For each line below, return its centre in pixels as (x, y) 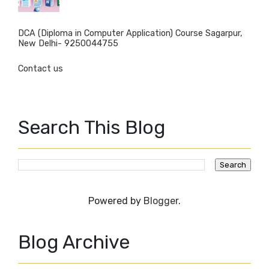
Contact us (41, 69)
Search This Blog (92, 128)
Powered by (116, 201)
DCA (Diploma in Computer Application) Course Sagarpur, (130, 34)
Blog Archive (74, 242)
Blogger (161, 201)
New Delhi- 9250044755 (68, 44)
